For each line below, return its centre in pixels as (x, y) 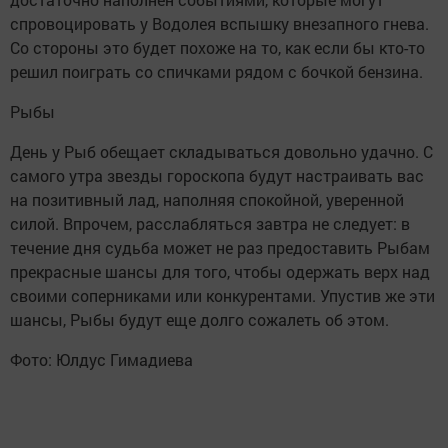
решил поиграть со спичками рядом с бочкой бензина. (216, 71)
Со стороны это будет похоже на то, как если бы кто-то (217, 47)
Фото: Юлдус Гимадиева (103, 359)
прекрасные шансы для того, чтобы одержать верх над (220, 271)
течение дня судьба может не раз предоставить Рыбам (220, 247)
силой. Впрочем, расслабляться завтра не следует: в (210, 223)
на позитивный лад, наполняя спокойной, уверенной (207, 199)
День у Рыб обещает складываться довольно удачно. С (221, 151)
